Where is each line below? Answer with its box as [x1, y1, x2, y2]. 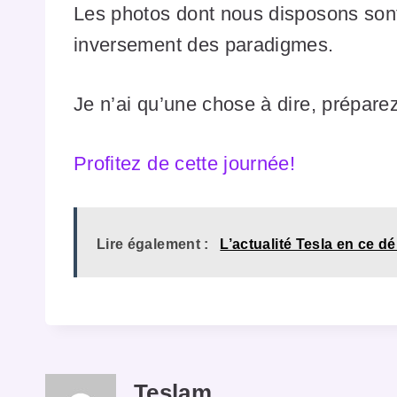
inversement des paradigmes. [74, 34, 334, 57]
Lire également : [97, 237, 209, 253]
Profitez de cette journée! [74, 152, 296, 175]
